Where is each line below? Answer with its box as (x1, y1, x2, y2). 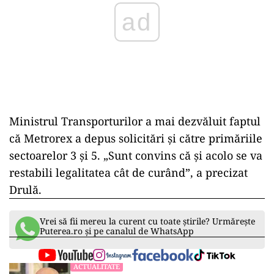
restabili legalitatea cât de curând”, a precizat (9, 165, 248, 180)
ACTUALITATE (73, 262, 120, 271)
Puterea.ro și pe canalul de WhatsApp (40, 225, 194, 237)
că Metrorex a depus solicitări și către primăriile (9, 131, 262, 146)
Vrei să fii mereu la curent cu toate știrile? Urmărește (40, 215, 255, 227)
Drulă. (9, 182, 42, 197)
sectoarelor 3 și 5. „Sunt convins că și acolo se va (9, 148, 262, 163)
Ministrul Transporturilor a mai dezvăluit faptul (9, 114, 261, 128)
